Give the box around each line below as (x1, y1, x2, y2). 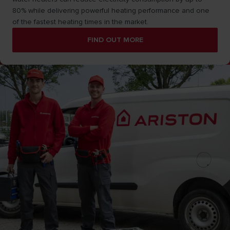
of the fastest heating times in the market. (12, 17, 148, 26)
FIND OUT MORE (87, 35, 143, 44)
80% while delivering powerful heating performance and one (12, 6, 209, 15)
